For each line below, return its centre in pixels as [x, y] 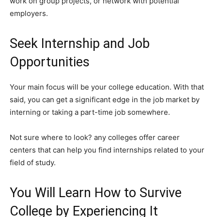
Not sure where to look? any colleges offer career [95, 137]
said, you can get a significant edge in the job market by [105, 99]
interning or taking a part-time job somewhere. [90, 112]
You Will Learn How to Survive [96, 193]
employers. [29, 13]
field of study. [33, 162]
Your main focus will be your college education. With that [107, 87]
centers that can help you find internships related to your [107, 150]
